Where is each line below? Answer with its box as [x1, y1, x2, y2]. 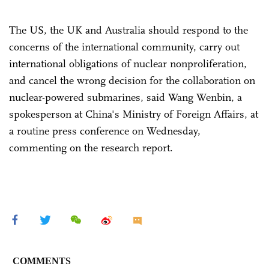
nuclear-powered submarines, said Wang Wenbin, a [9, 90, 242, 104]
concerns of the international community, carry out [9, 40, 240, 53]
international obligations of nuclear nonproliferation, [9, 56, 247, 70]
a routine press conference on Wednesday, [9, 124, 201, 138]
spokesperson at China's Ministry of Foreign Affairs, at [9, 107, 258, 121]
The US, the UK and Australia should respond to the [9, 23, 248, 37]
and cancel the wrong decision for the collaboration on [9, 73, 255, 87]
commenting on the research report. [9, 141, 173, 154]
